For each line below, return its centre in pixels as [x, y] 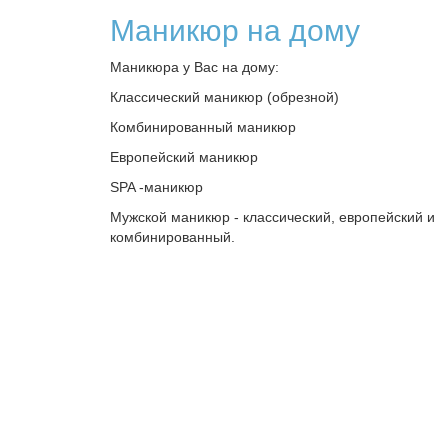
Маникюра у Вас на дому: [194, 67]
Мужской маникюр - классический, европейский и [272, 217]
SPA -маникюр [156, 187]
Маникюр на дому [235, 30]
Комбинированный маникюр [203, 127]
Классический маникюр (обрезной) [224, 97]
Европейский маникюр [184, 157]
